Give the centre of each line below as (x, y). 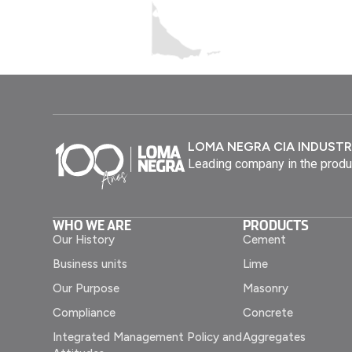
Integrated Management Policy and (148, 337)
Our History (84, 239)
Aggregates (275, 337)
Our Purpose (86, 288)
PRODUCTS (276, 224)
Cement (265, 239)
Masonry (266, 288)
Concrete (268, 312)
